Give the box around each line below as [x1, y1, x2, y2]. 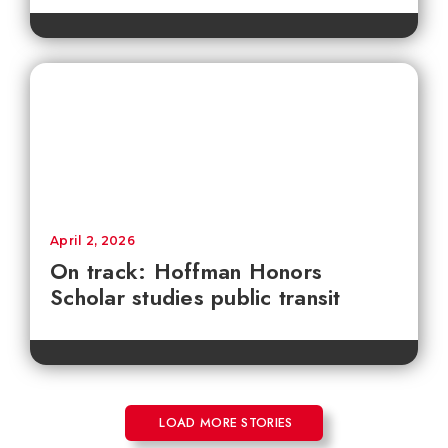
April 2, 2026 [50, 233, 135, 248]
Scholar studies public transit [50, 281, 341, 313]
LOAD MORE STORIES [159, 413, 293, 432]
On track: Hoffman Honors [50, 255, 322, 287]
